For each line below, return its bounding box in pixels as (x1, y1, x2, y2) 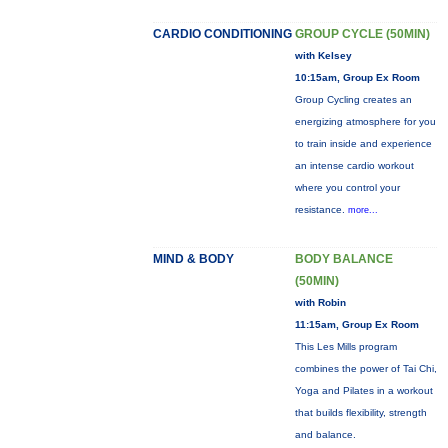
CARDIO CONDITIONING (152, 27, 292, 41)
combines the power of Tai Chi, (294, 363, 437, 374)
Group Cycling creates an (294, 94, 412, 105)
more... (347, 205, 378, 215)
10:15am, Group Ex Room (294, 72, 420, 83)
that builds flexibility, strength (294, 407, 427, 418)
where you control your (294, 182, 400, 193)
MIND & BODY (152, 252, 234, 266)
